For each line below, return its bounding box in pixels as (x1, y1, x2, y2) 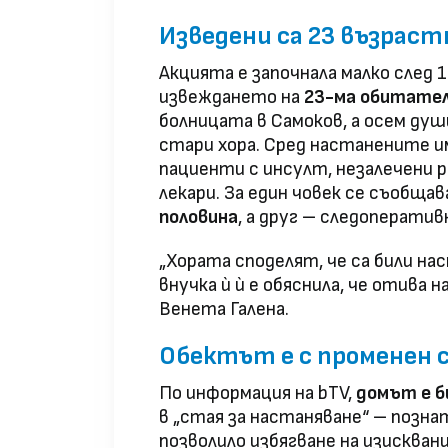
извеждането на (159, 86, 304, 110)
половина (159, 206, 238, 230)
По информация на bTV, (159, 382, 356, 406)
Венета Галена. (159, 298, 289, 322)
